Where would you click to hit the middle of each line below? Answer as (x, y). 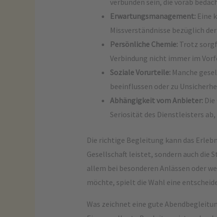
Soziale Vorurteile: (140, 72)
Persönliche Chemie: (144, 44)
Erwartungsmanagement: (153, 16)
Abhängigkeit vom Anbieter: (156, 100)
